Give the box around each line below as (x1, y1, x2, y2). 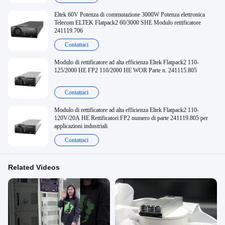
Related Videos (8, 163, 60, 171)
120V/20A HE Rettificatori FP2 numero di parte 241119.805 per (54, 115, 208, 122)
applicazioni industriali (54, 123, 107, 130)
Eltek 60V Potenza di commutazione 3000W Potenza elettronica (54, 11, 205, 18)
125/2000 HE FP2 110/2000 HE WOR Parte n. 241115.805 (54, 67, 197, 74)
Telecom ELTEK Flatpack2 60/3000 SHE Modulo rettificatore (54, 19, 201, 26)
